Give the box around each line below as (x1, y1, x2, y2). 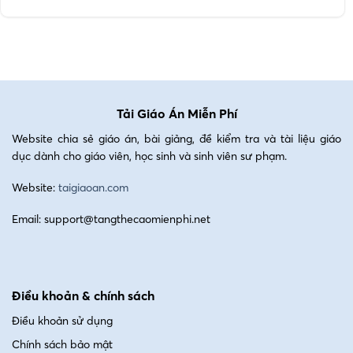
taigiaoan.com (58, 180, 128, 195)
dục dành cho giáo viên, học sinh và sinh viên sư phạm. (12, 149, 287, 164)
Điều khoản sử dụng (12, 313, 113, 328)
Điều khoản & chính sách (12, 287, 154, 303)
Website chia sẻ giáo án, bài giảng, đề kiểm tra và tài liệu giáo (12, 132, 341, 147)
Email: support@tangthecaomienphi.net (12, 212, 210, 227)
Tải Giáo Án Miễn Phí (116, 106, 237, 122)
